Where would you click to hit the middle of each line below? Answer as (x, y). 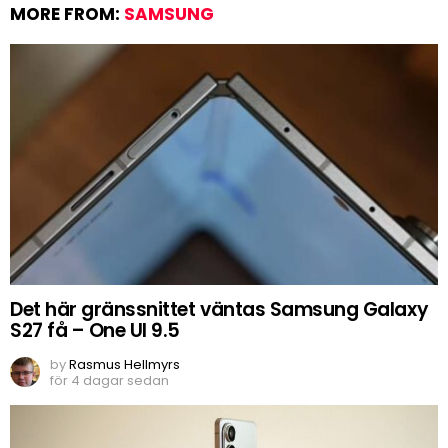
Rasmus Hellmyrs (124, 365)
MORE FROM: (67, 14)
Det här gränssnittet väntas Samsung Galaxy (219, 310)
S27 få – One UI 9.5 (95, 331)
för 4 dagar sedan (109, 381)
